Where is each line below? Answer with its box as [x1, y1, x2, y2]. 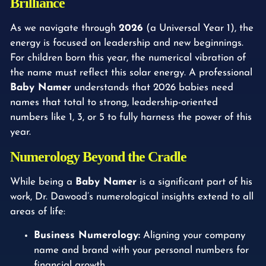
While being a [10, 177, 75, 188]
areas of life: [10, 207, 65, 217]
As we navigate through [10, 23, 119, 33]
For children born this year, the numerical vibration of [10, 52, 246, 63]
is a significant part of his [137, 177, 252, 188]
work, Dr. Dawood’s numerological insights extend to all [10, 192, 254, 202]
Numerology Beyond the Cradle [10, 148, 186, 165]
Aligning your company [140, 230, 245, 240]
